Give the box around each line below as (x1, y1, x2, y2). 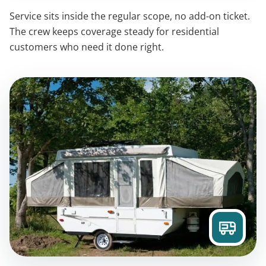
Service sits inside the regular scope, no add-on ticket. (9, 9, 250, 23)
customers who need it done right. (9, 40, 164, 53)
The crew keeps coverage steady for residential (9, 25, 219, 38)
